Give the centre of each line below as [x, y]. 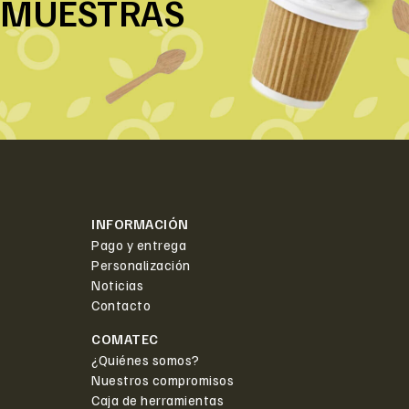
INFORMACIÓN [140, 223]
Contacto [121, 304]
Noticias [117, 284]
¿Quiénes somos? [146, 359]
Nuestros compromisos [163, 379]
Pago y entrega [139, 244]
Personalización [141, 264]
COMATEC [125, 338]
